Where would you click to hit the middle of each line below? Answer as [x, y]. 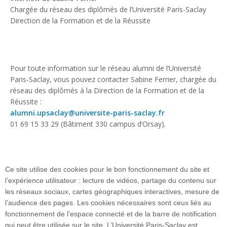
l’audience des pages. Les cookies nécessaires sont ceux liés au [108, 203]
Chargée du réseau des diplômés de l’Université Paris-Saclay [108, 9]
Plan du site [76, 221]
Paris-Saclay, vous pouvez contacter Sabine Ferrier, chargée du [113, 79]
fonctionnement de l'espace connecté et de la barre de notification [111, 214]
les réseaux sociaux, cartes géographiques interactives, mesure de [112, 192]
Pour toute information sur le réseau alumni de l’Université [106, 68]
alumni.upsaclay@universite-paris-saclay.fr [87, 112]
